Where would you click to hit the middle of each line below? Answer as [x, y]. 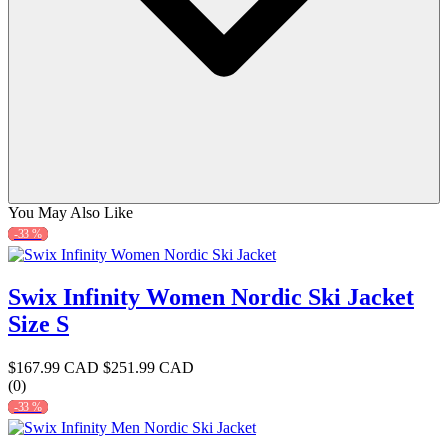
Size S [38, 323]
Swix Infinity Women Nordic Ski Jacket [211, 296]
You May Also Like [70, 213]
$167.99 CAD [53, 368]
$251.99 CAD [146, 368]
